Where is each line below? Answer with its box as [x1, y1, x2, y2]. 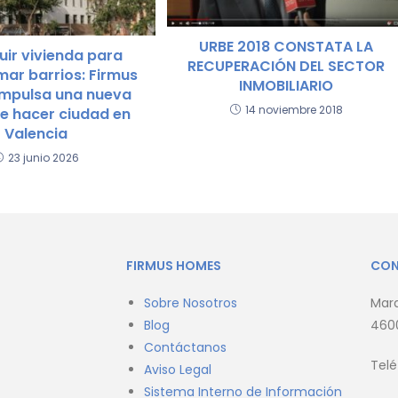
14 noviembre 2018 [244, 102, 343, 118]
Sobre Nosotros [144, 294, 237, 313]
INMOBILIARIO [239, 76, 334, 97]
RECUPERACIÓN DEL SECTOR [187, 56, 386, 77]
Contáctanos [144, 338, 227, 357]
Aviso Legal [144, 361, 211, 379]
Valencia [4, 123, 68, 145]
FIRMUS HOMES [126, 257, 221, 275]
